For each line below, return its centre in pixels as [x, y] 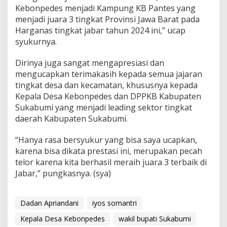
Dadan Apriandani [49, 203]
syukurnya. [36, 41]
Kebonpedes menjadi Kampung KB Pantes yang [105, 8]
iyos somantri [115, 203]
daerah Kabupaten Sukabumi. [71, 118]
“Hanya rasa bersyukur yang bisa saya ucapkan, [106, 140]
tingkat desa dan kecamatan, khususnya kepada [106, 85]
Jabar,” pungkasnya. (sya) [63, 173]
